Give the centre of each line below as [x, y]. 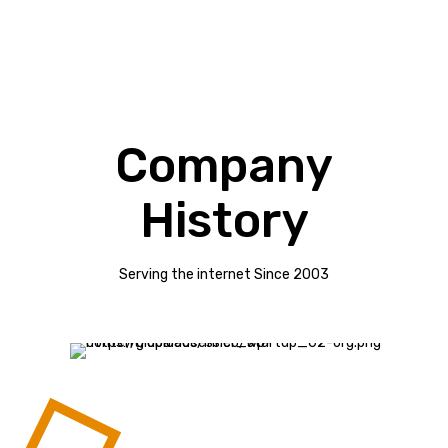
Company [224, 165]
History [224, 220]
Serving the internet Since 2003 [224, 274]
